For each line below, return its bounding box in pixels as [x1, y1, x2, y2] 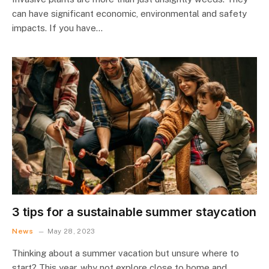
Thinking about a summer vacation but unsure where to [12, 248, 239, 258]
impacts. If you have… [12, 22, 103, 33]
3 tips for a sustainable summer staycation [12, 205, 256, 219]
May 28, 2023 [47, 228, 95, 235]
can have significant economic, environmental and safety [12, 8, 247, 19]
